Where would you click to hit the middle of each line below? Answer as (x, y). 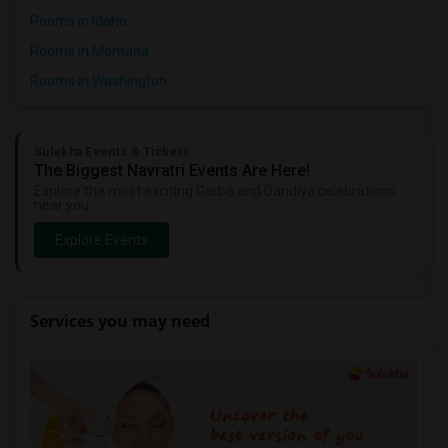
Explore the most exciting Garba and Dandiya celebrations (215, 191)
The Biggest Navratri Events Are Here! (172, 170)
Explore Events (101, 240)
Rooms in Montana (89, 51)
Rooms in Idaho (78, 21)
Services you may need (120, 321)
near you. (63, 205)
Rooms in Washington (98, 81)
